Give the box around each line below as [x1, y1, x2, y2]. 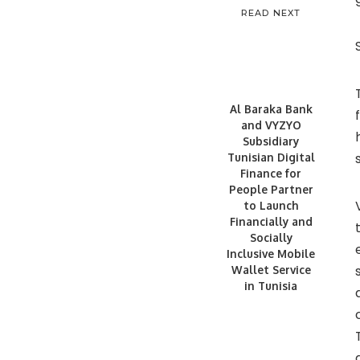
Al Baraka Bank [229, 102, 313, 117]
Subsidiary [243, 134, 299, 149]
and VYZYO [240, 118, 301, 133]
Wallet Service [231, 263, 311, 277]
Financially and [229, 215, 313, 229]
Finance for [240, 166, 301, 181]
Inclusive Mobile [227, 247, 315, 261]
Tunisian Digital [227, 150, 315, 165]
